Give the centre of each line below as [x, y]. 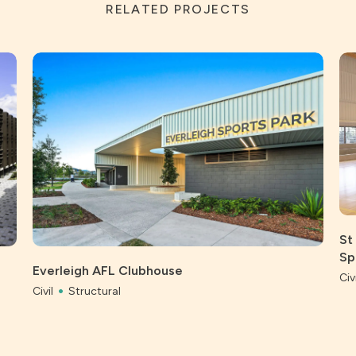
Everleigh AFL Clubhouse [108, 270]
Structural [95, 291]
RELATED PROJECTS [178, 9]
